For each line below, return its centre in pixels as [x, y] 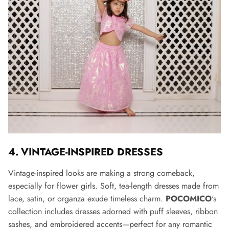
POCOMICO [189, 199]
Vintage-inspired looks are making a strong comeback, [101, 173]
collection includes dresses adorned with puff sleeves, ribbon [113, 212]
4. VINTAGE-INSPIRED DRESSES [86, 152]
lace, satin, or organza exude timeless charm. [87, 199]
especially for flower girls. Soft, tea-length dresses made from [113, 186]
